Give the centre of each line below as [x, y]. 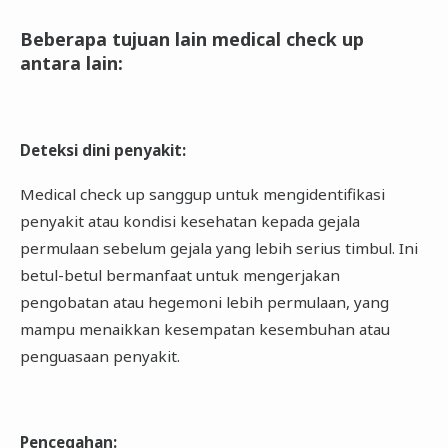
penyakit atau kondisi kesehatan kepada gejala [189, 220]
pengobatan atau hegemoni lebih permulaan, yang [204, 301]
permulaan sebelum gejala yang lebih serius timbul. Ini [218, 247]
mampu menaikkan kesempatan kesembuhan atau [204, 328]
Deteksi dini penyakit [100, 150]
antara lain [68, 63]
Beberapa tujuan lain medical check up [191, 39]
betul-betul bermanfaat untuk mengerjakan [179, 274]
